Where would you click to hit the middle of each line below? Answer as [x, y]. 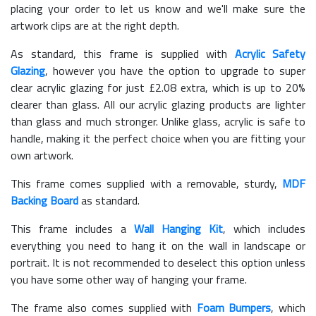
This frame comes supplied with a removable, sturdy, [146, 183]
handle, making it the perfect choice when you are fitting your [158, 138]
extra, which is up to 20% [241, 87]
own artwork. [42, 155]
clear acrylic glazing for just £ [83, 87]
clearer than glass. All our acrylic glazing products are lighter [158, 104]
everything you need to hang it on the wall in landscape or [158, 245]
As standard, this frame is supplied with [123, 53]
